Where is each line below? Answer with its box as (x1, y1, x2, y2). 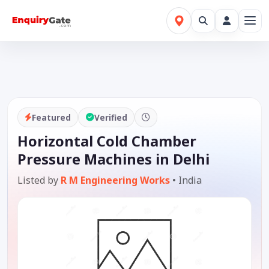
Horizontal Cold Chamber (17, 131, 196, 151)
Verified (94, 111, 127, 123)
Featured (32, 111, 71, 123)
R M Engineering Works (61, 174, 170, 187)
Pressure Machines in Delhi (17, 150, 210, 169)
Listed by (17, 174, 61, 187)
